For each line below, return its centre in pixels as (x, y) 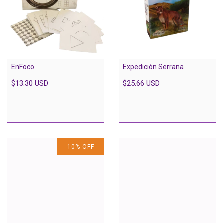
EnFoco (23, 66)
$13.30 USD (30, 83)
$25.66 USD (141, 83)
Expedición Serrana (153, 66)
